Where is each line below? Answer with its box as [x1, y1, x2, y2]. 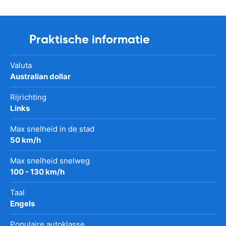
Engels [10, 198, 35, 208]
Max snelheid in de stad [10, 124, 94, 134]
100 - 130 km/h [10, 166, 65, 177]
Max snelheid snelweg [10, 155, 90, 165]
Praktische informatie [29, 31, 150, 47]
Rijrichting [10, 92, 46, 102]
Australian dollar [10, 71, 71, 81]
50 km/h [10, 135, 41, 145]
